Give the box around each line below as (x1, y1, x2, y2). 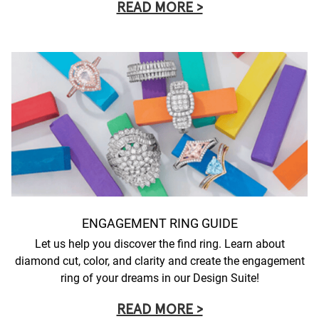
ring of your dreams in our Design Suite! (60, 271, 259, 285)
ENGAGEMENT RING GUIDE (81, 215, 238, 231)
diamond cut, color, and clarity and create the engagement (14, 253, 305, 268)
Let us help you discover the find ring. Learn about (34, 236, 285, 251)
